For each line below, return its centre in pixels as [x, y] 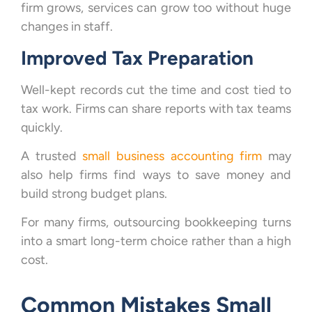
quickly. [42, 127]
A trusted [52, 156]
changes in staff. [67, 27]
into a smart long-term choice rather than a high [156, 241]
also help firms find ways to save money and [156, 175]
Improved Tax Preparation [137, 57]
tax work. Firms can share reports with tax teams [156, 108]
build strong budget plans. [94, 194]
